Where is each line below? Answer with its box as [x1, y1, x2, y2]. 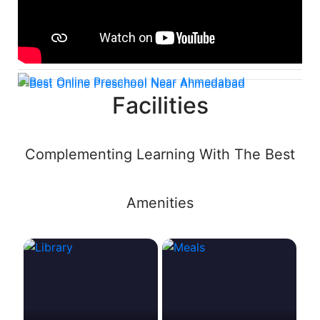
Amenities [126, 194, 194, 211]
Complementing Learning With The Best [25, 145, 295, 163]
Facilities [111, 91, 209, 119]
